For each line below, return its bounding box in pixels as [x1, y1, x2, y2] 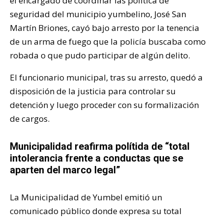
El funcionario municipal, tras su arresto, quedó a [10, 72, 203, 83]
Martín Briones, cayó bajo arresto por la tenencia [10, 22, 199, 34]
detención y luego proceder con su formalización [10, 99, 199, 111]
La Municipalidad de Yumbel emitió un [10, 192, 162, 203]
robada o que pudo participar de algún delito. [10, 50, 190, 61]
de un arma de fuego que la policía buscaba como [10, 36, 206, 48]
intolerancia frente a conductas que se [10, 152, 183, 165]
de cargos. [10, 113, 50, 125]
